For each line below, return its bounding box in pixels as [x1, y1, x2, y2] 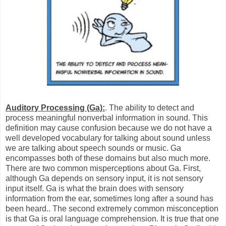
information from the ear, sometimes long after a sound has [6, 194, 213, 203]
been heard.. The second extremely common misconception [6, 204, 218, 213]
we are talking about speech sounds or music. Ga [6, 144, 181, 153]
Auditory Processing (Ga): [6, 103, 105, 112]
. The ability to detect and [105, 103, 194, 112]
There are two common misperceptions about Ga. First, [6, 164, 201, 173]
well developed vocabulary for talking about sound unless [6, 134, 210, 143]
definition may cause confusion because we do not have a [6, 124, 212, 133]
